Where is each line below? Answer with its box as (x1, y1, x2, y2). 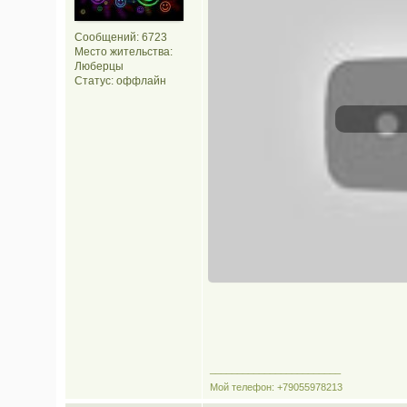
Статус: (74, 74, 116, 87)
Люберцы (74, 60, 124, 73)
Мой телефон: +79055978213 (210, 382, 342, 392)
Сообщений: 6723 (74, 31, 167, 44)
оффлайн (116, 74, 166, 87)
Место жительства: (74, 45, 173, 58)
